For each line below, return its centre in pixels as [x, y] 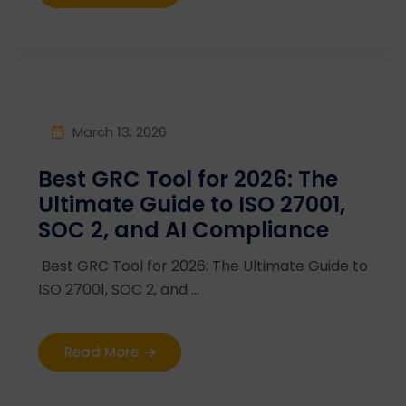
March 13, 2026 [120, 131]
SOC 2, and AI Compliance [184, 230]
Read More [101, 352]
